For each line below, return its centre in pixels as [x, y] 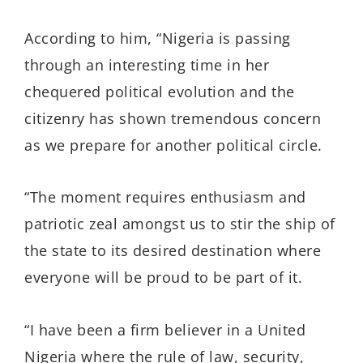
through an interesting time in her [147, 64]
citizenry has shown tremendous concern [173, 118]
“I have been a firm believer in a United [165, 329]
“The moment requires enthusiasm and [165, 197]
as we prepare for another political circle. [173, 145]
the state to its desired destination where [173, 251]
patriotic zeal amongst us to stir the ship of [180, 224]
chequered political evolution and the [160, 91]
